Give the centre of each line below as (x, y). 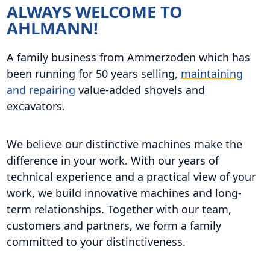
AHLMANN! (52, 28)
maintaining (212, 73)
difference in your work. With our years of (112, 160)
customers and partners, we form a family (114, 225)
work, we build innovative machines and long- (124, 193)
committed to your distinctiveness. (96, 241)
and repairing (41, 89)
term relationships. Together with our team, (119, 209)
